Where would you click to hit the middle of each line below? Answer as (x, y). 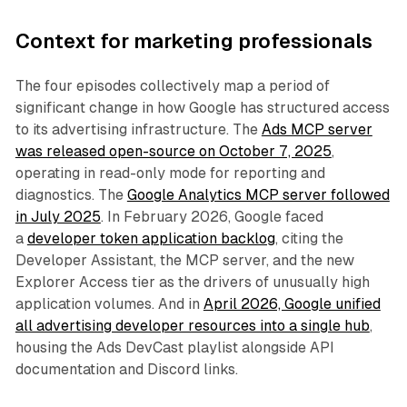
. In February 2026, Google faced (212, 217)
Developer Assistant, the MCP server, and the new (184, 261)
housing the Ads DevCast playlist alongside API (174, 348)
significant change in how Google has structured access (202, 108)
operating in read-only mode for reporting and (170, 174)
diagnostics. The (71, 195)
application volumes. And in (109, 304)
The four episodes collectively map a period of (172, 86)
